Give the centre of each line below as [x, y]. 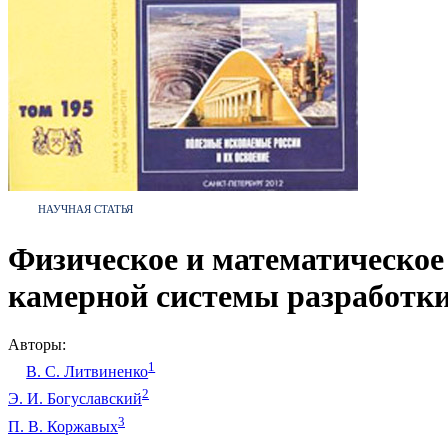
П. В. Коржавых [63, 427]
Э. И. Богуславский [75, 399]
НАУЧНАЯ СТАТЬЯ [85, 208]
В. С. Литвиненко [87, 372]
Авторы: [37, 345]
